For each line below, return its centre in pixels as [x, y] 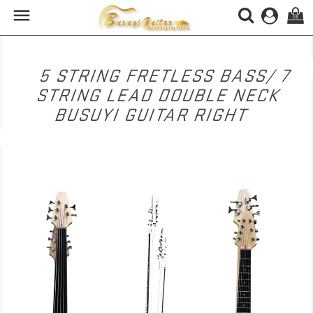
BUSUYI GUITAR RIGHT [152, 115]
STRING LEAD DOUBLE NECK [159, 95]
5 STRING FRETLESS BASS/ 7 [166, 76]
